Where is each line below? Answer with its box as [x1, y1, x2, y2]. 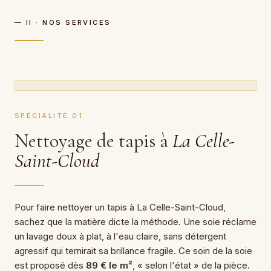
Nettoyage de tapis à [15, 128, 172, 152]
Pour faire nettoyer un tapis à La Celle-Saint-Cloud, [15, 201, 226, 213]
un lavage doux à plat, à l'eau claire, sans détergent [15, 230, 226, 242]
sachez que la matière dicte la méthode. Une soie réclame [15, 215, 256, 227]
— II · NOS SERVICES [15, 18, 111, 27]
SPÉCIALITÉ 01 [15, 111, 83, 120]
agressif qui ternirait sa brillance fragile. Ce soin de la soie [15, 244, 252, 256]
